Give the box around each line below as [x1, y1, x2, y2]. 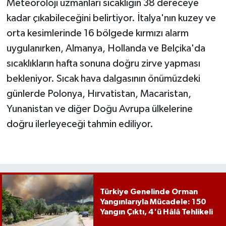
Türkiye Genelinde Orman [99, 188, 198, 196]
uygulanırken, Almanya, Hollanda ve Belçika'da [6, 43, 205, 54]
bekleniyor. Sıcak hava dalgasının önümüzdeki [6, 74, 200, 84]
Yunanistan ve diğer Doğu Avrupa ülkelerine [6, 104, 193, 115]
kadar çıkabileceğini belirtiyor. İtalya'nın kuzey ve [6, 13, 216, 24]
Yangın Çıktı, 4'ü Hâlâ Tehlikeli [99, 208, 213, 216]
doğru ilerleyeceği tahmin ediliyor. [6, 119, 153, 130]
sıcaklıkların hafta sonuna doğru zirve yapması [6, 59, 200, 69]
